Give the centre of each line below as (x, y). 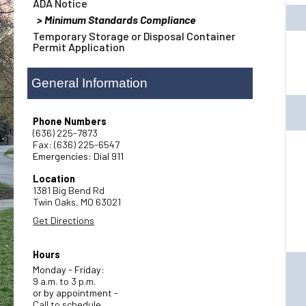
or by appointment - (76, 293)
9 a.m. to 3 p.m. (65, 281)
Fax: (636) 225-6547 (76, 144)
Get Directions (64, 220)
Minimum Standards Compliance (120, 19)
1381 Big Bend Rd (69, 190)
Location (54, 179)
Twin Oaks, (56, 202)
